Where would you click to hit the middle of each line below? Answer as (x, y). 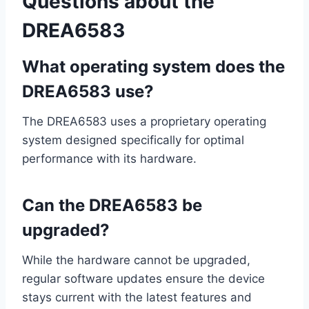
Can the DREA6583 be (112, 206)
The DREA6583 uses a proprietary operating (144, 122)
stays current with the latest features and (137, 298)
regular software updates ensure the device (143, 279)
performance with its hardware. (109, 159)
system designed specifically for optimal (133, 140)
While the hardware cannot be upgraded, (136, 260)
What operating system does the (153, 67)
